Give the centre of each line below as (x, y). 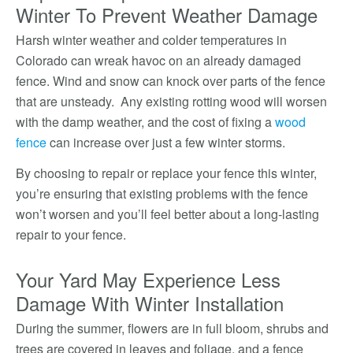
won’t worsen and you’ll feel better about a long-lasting (167, 214)
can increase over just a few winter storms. (166, 142)
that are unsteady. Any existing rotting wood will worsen (171, 101)
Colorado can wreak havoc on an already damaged (158, 60)
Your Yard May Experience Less (148, 279)
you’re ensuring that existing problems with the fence (162, 193)
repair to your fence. (71, 234)
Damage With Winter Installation (150, 303)
